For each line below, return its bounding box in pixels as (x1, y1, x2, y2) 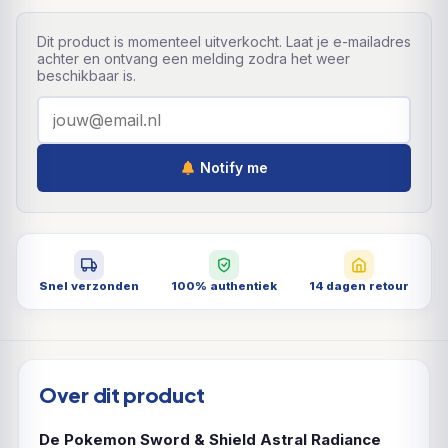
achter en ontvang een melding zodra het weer (37, 49, 350, 67)
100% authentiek (170, 278, 277, 293)
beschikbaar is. (37, 66, 136, 84)
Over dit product (39, 381, 206, 407)
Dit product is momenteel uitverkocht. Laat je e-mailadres (37, 32, 411, 50)
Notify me (195, 159, 268, 177)
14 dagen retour (309, 278, 410, 293)
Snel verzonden (38, 278, 139, 293)
